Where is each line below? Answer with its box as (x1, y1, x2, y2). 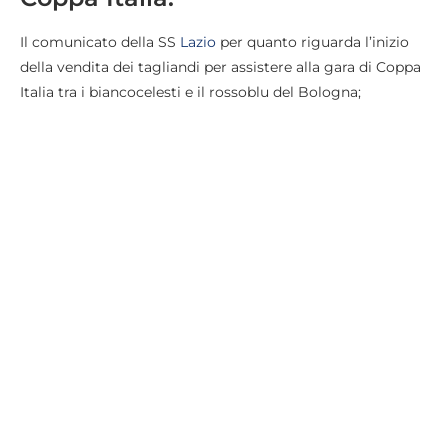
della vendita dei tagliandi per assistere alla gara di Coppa (20, 58, 421, 77)
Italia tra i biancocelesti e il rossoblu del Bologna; (20, 83, 361, 102)
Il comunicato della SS (20, 33, 180, 52)
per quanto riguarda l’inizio (216, 33, 409, 52)
